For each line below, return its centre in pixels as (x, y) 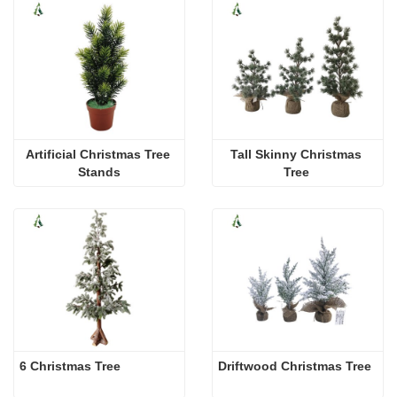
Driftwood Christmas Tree (295, 366)
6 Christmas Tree (70, 366)
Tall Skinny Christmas (296, 154)
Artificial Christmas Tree (97, 154)
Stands (99, 171)
